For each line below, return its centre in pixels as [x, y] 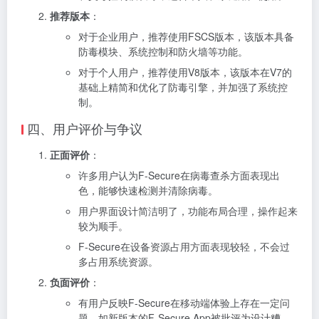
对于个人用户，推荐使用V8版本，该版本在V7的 [185, 72]
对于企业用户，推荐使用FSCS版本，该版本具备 [186, 36]
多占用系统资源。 [118, 261]
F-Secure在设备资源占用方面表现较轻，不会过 [184, 246]
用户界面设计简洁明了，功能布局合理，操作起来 [188, 210]
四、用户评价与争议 [85, 128]
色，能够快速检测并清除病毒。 [148, 190]
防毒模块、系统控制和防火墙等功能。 [163, 51]
